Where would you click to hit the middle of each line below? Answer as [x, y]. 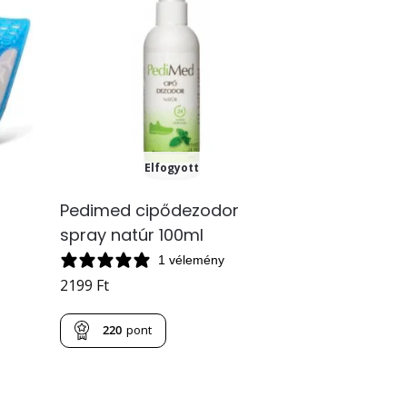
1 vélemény [192, 260]
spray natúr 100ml [132, 234]
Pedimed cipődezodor [150, 210]
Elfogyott [172, 168]
